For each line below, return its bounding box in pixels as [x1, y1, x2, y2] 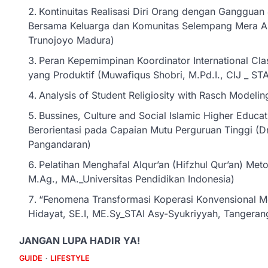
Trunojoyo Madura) [28, 34, 114, 47]
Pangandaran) [28, 138, 91, 151]
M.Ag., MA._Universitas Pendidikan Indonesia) [28, 173, 234, 185]
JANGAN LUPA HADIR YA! [19, 234, 140, 247]
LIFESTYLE [50, 254, 90, 263]
